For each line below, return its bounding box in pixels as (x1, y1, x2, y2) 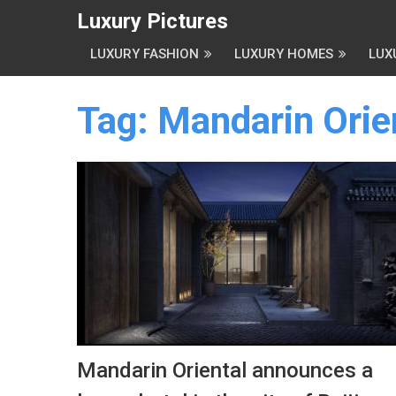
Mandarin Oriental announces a (77, 358, 373, 383)
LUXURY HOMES (234, 46, 333, 62)
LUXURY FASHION (90, 46, 199, 62)
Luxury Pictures (77, 9, 228, 34)
